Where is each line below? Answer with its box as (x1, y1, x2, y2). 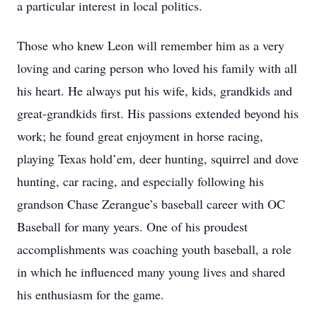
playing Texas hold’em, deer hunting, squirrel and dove (17, 150, 299, 167)
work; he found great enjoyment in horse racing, (17, 127, 263, 144)
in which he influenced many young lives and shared (17, 263, 285, 280)
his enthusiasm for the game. (17, 286, 164, 303)
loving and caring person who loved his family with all (17, 59, 297, 76)
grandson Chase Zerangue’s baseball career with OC (17, 195, 285, 212)
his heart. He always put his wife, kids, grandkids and (17, 82, 292, 99)
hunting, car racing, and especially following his (17, 173, 264, 190)
